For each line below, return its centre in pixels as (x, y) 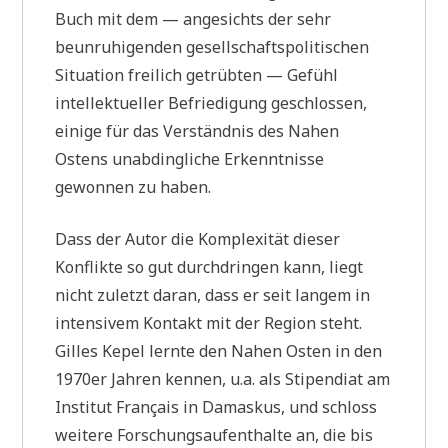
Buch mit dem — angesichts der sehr (193, 18)
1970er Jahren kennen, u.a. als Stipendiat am (223, 378)
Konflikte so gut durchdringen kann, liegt (209, 266)
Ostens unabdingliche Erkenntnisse (190, 158)
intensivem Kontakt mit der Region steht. (209, 322)
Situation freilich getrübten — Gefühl (197, 74)
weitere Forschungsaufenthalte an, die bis (214, 434)
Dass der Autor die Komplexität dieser (198, 238)
